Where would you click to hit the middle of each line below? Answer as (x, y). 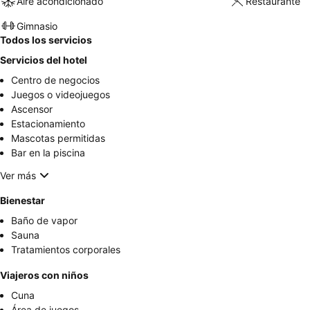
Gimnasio (37, 26)
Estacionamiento (48, 124)
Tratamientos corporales (66, 250)
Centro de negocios (55, 80)
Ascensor (32, 109)
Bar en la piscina (48, 153)
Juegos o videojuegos (61, 95)
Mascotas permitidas (58, 138)
